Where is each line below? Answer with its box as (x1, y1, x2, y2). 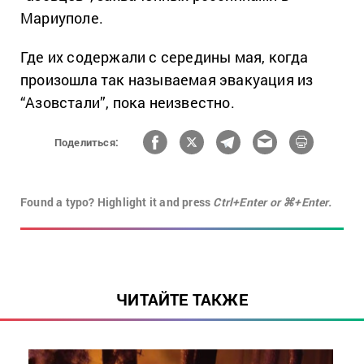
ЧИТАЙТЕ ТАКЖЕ (116, 288, 248, 310)
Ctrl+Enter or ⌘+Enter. (213, 194, 331, 210)
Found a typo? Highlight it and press (20, 194, 214, 210)
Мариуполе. (20, 8, 103, 28)
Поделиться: (54, 134, 119, 149)
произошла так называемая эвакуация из (20, 70, 314, 90)
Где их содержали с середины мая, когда (20, 47, 309, 67)
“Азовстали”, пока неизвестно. (20, 93, 235, 113)
